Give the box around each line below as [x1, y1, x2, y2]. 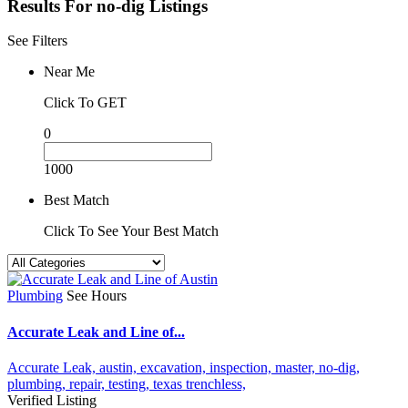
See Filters [7, 33, 67, 49]
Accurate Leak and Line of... [7, 323, 185, 340]
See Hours [66, 288, 127, 304]
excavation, [140, 359, 209, 375]
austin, [99, 359, 140, 375]
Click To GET [44, 95, 127, 111]
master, [275, 359, 319, 375]
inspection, [209, 359, 275, 375]
